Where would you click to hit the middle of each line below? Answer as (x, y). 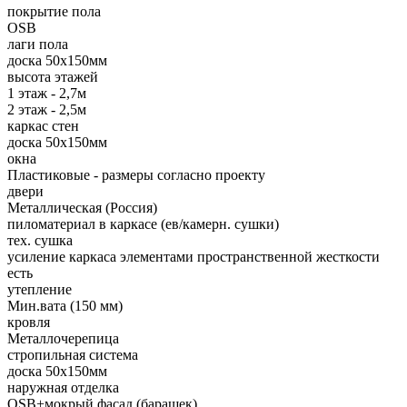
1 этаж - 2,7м (47, 94)
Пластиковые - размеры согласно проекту (136, 175)
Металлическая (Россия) (82, 208)
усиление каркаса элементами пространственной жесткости (194, 257)
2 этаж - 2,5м (47, 110)
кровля (29, 323)
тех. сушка (40, 241)
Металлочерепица (63, 339)
